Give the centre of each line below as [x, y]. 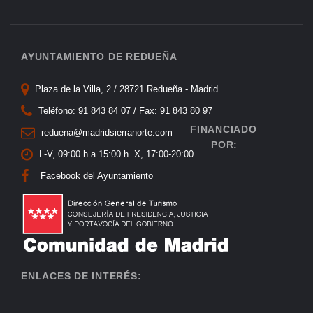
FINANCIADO [224, 129]
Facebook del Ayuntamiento [97, 175]
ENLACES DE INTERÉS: [81, 276]
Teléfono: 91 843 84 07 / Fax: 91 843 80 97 [124, 110]
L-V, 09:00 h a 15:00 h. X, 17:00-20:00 [115, 154]
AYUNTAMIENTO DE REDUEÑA [99, 56]
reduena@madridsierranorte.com [105, 132]
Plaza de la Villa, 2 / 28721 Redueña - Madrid [125, 89]
